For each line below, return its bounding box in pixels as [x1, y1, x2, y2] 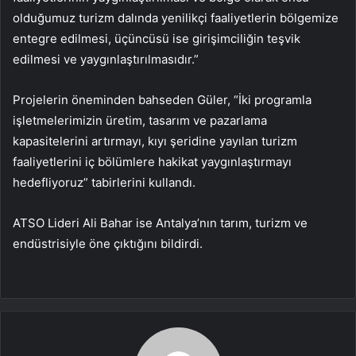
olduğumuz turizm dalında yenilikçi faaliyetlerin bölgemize [13, 10, 339, 25]
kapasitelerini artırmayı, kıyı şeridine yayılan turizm [13, 133, 297, 149]
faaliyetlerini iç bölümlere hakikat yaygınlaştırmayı [13, 153, 292, 169]
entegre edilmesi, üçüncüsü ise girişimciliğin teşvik [13, 30, 300, 46]
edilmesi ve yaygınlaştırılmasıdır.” [13, 51, 199, 67]
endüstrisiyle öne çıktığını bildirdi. [13, 235, 203, 251]
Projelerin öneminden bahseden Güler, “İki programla [13, 91, 311, 107]
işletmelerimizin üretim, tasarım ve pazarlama [13, 112, 267, 128]
